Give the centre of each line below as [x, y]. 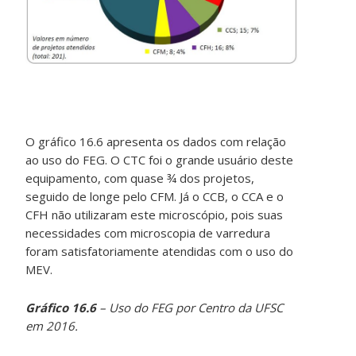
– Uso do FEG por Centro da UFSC [190, 308]
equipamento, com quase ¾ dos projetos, [140, 178]
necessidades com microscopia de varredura [148, 233]
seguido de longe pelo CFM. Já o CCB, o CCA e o [155, 197]
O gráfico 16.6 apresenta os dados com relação [156, 142]
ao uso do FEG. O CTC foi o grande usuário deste [160, 160]
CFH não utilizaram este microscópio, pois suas [155, 215]
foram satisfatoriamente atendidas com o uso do [160, 252]
